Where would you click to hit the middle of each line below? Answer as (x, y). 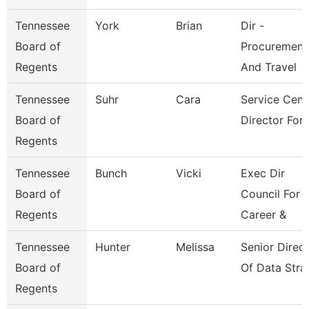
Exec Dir (263, 173)
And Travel (269, 67)
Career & (263, 215)
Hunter (113, 247)
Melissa (195, 247)
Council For (270, 194)
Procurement (274, 46)
